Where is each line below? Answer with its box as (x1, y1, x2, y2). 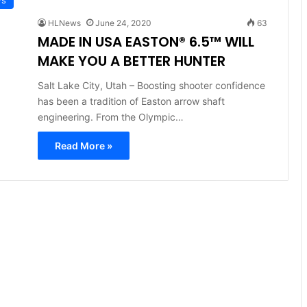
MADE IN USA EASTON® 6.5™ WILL (37, 32, 254, 51)
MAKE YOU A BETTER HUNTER (37, 51, 225, 71)
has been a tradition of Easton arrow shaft (37, 95, 225, 107)
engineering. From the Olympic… (37, 110, 184, 123)
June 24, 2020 (95, 17, 151, 28)
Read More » (54, 139, 112, 151)
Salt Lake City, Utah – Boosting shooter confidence (37, 79, 265, 91)
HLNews (47, 17, 81, 28)
